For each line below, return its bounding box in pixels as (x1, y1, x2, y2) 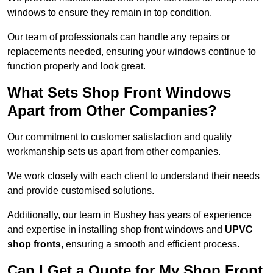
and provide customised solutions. (7, 185, 154, 196)
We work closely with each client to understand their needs (7, 171, 260, 182)
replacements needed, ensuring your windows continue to (7, 46, 256, 57)
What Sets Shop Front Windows (7, 84, 231, 101)
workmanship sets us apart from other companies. (7, 146, 221, 157)
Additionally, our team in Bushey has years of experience (7, 210, 252, 221)
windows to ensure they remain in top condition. (7, 7, 212, 18)
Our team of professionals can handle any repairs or (7, 32, 230, 43)
